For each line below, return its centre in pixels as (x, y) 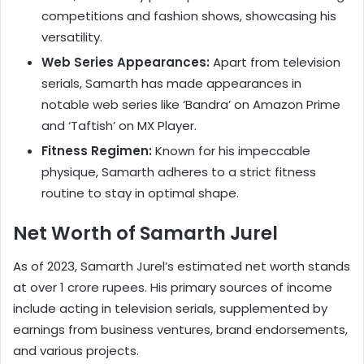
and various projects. (76, 350)
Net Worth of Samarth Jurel (145, 234)
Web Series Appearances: (126, 63)
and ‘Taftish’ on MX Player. (119, 126)
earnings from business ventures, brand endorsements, (180, 329)
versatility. (72, 37)
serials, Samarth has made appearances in (171, 84)
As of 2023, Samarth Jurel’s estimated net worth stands (182, 266)
